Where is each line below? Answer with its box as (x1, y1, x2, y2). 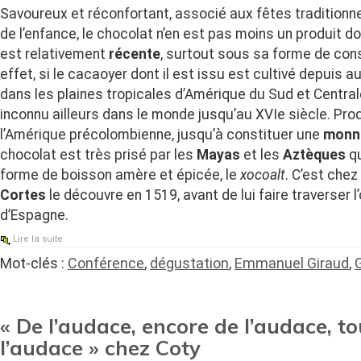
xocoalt (240, 167, 285, 184)
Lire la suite (13, 234, 63, 245)
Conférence (68, 255, 144, 272)
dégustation (150, 255, 229, 272)
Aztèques (283, 147, 346, 164)
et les (240, 147, 283, 164)
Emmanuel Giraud (234, 255, 349, 272)
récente (109, 46, 160, 63)
